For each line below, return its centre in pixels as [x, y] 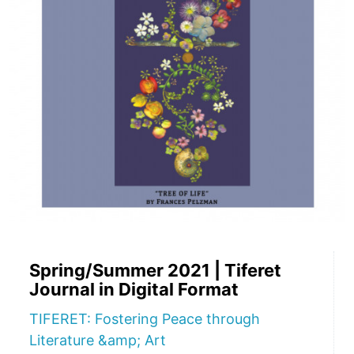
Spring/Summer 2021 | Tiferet [155, 271]
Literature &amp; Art [98, 341]
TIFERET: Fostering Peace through [145, 319]
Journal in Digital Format [134, 290]
